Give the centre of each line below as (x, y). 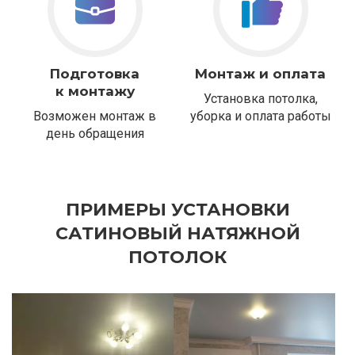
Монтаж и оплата (260, 74)
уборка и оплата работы (260, 116)
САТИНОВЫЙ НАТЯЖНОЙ (177, 234)
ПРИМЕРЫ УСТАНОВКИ (177, 210)
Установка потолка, (260, 99)
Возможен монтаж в (95, 116)
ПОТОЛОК (177, 258)
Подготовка (95, 74)
